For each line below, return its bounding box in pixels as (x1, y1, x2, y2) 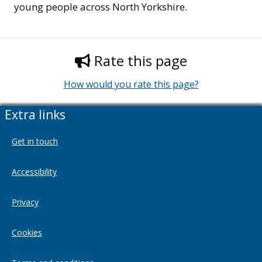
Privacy (12, 196, 39, 208)
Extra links (5, 106, 65, 123)
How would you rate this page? (63, 77, 199, 91)
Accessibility (12, 166, 57, 177)
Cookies (12, 227, 42, 238)
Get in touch (12, 136, 58, 147)
